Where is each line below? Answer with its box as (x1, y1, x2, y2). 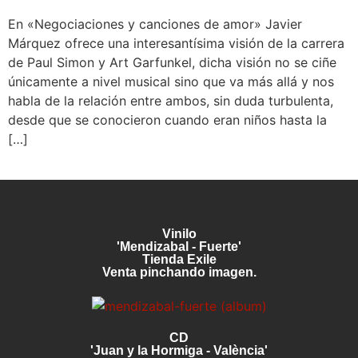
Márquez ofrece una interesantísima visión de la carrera (8, 35, 344, 51)
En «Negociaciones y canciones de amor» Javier (8, 16, 302, 32)
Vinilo (161, 227, 197, 241)
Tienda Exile (141, 253, 217, 267)
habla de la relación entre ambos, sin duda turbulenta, (8, 93, 333, 109)
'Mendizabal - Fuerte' (117, 240, 241, 254)
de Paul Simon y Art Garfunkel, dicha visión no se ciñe (8, 54, 336, 70)
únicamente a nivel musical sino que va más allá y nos (8, 74, 334, 89)
